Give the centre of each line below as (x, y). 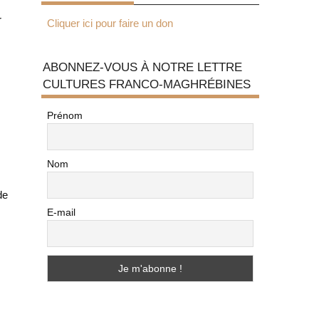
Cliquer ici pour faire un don (110, 23)
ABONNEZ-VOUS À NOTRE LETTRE (142, 67)
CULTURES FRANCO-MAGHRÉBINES (146, 84)
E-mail (61, 212)
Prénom (64, 115)
